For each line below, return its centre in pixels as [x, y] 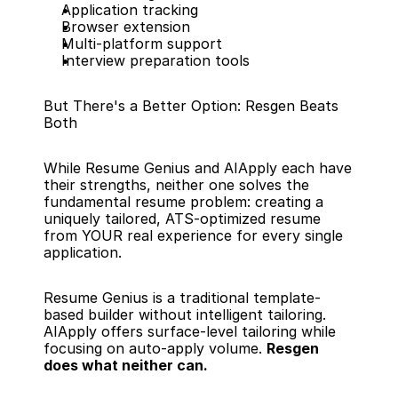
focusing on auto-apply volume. [155, 348]
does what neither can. [126, 365]
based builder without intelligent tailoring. [185, 314]
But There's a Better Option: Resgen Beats [191, 106]
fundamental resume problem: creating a [183, 202]
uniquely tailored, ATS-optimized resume [182, 219]
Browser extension [126, 27]
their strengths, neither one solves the [176, 185]
